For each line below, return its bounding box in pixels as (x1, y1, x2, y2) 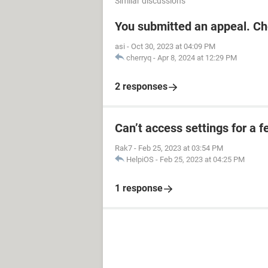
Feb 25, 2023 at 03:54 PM (138, 144, 223, 153)
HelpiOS (126, 155, 154, 164)
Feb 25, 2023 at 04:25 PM (160, 155, 245, 164)
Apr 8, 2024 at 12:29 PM (157, 53, 237, 62)
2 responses (115, 81, 167, 92)
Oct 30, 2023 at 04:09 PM (131, 42, 215, 51)
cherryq (126, 53, 151, 62)
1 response (115, 182, 163, 194)
